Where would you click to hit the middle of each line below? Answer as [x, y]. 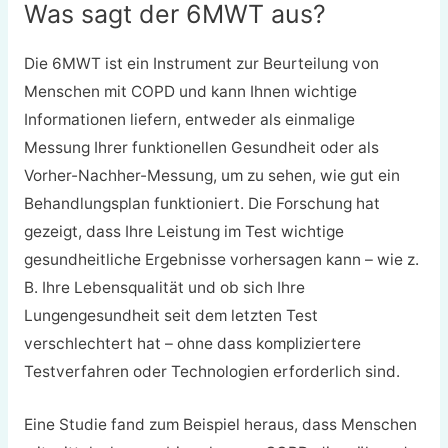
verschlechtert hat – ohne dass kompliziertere [192, 344]
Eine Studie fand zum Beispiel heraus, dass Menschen [220, 425]
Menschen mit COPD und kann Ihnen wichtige [190, 92]
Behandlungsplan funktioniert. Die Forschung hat [201, 204]
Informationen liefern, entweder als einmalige [189, 120]
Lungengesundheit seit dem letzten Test [170, 316]
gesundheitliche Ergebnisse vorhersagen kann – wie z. [221, 260]
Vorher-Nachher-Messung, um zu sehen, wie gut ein [211, 176]
